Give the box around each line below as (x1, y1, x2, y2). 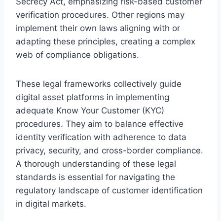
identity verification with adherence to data (16, 132, 186, 142)
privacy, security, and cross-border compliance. (16, 145, 203, 155)
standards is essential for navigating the (16, 172, 175, 182)
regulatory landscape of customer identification (16, 185, 203, 195)
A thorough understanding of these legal (16, 158, 176, 169)
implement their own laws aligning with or (16, 23, 180, 33)
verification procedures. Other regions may (16, 9, 184, 20)
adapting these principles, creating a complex (16, 36, 195, 46)
